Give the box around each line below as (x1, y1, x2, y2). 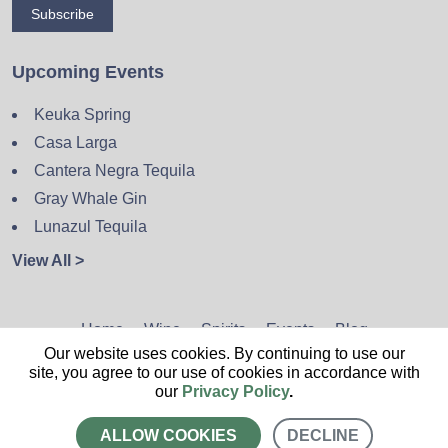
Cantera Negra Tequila (34, 162, 195, 180)
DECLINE (286, 427, 359, 444)
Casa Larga (34, 134, 117, 152)
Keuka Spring (34, 106, 131, 124)
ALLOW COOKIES (99, 427, 237, 444)
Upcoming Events (12, 62, 164, 83)
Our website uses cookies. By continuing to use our (43, 345, 405, 362)
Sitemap (217, 360, 277, 378)
